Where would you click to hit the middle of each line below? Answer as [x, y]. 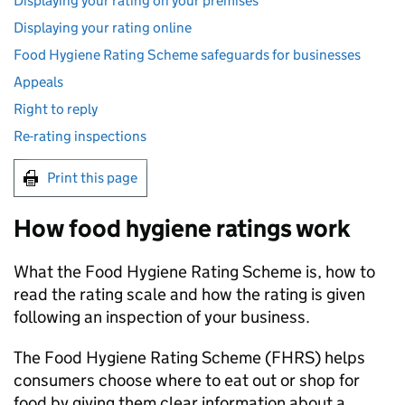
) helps [340, 358]
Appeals [38, 82]
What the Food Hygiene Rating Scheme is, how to [194, 272]
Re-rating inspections [80, 136]
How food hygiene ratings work [182, 228]
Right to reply [56, 109]
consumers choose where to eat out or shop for [187, 380]
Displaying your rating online [103, 28]
